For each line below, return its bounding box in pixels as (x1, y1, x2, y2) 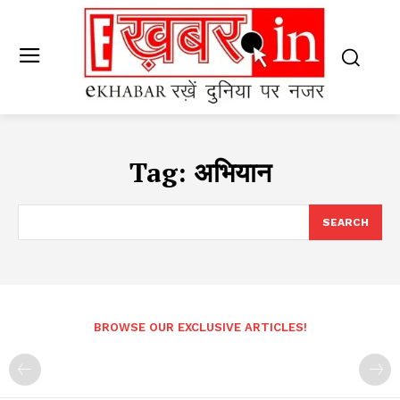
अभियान (193, 154, 271, 191)
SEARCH (322, 216, 369, 229)
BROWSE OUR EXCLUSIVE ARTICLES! (93, 321, 307, 335)
